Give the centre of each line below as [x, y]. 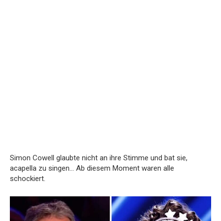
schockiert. [28, 179]
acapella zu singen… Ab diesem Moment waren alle [92, 168]
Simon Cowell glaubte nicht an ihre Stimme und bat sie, [99, 158]
